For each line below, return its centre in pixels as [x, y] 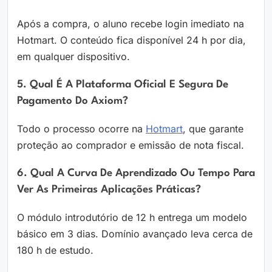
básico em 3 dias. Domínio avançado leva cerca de [135, 234]
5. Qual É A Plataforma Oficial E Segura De [123, 85]
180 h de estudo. [55, 250]
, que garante [213, 129]
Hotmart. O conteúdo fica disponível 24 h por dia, [131, 40]
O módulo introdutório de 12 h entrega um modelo [132, 218]
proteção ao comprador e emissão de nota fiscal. [131, 145]
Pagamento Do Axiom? [73, 101]
